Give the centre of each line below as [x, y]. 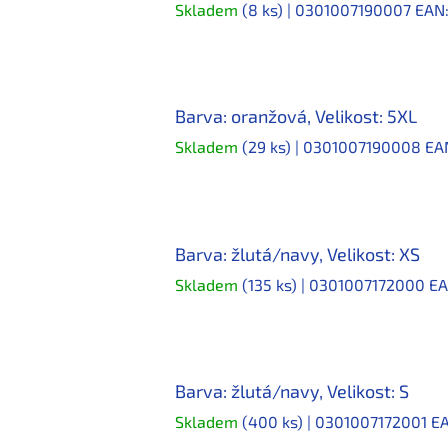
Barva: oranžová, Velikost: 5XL [296, 116]
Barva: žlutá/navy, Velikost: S [292, 391]
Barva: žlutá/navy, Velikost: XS [297, 253]
